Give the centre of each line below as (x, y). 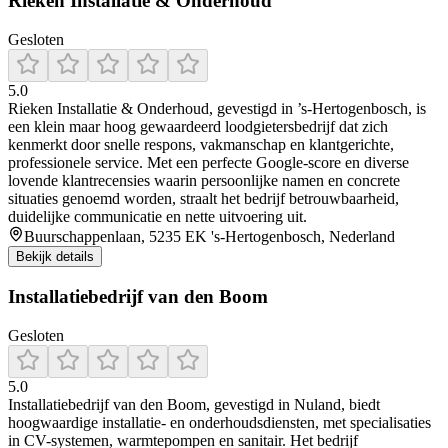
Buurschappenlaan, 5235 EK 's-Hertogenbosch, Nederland (209, 237)
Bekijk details (55, 257)
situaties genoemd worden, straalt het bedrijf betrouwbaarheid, (203, 199)
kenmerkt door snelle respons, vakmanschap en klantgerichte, (201, 145)
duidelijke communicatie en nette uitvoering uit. (157, 217)
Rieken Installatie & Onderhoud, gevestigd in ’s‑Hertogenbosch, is (217, 109)
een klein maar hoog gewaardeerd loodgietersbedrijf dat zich (198, 127)
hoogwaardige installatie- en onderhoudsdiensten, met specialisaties (219, 422)
